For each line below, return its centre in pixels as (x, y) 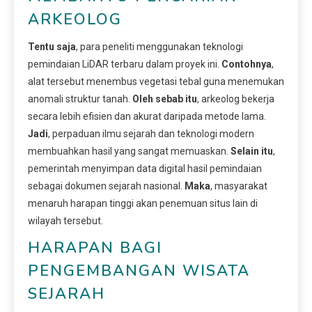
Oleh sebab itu (165, 99)
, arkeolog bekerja (236, 99)
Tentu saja (52, 46)
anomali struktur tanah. (80, 99)
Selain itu (252, 151)
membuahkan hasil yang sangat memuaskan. (129, 151)
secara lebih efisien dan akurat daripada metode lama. (147, 116)
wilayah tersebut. (65, 220)
